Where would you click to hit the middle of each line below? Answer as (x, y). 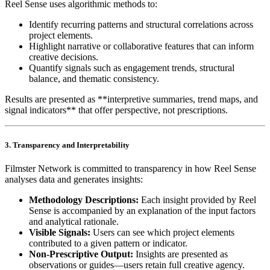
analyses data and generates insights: (74, 179)
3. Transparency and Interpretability (67, 145)
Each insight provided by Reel (197, 199)
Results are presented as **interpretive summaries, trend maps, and (131, 99)
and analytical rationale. (74, 221)
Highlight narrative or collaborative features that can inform (141, 46)
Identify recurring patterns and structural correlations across (141, 25)
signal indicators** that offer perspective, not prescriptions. (116, 110)
